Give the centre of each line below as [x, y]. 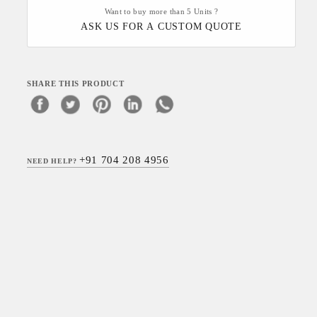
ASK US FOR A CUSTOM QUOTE [161, 27]
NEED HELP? [53, 161]
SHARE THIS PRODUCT [76, 84]
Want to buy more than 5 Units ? [161, 12]
